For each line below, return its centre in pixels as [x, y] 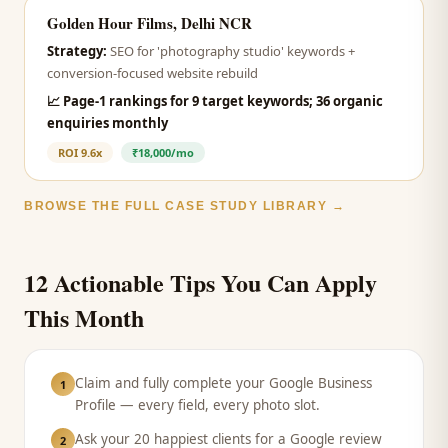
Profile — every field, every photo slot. [197, 405]
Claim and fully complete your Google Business [223, 383]
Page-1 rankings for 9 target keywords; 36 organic [223, 101]
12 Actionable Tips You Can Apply [200, 282]
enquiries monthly [107, 123]
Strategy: [77, 51]
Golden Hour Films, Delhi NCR [149, 23]
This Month [84, 317]
